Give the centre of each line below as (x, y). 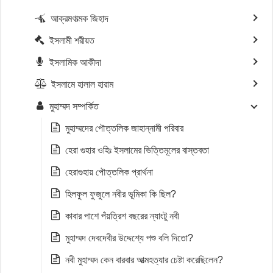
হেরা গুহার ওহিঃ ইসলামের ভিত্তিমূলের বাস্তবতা (137, 150)
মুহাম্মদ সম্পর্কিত (74, 106)
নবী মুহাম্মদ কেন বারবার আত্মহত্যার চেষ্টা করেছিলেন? (144, 260)
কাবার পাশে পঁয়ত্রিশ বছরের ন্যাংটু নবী (122, 216)
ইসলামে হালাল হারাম (82, 84)
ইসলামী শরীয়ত (72, 41)
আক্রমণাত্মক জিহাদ (80, 19)
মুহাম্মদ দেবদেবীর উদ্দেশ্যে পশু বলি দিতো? (129, 238)
